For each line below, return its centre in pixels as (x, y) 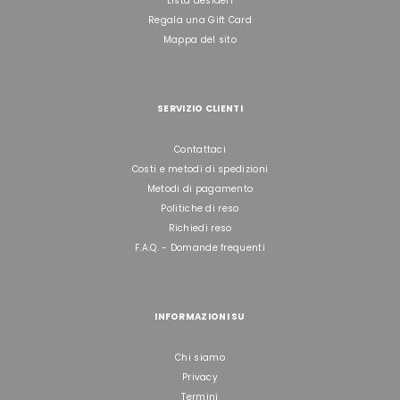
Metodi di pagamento (200, 189)
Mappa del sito (200, 40)
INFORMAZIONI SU (200, 317)
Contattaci (200, 150)
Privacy (200, 378)
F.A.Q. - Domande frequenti (200, 248)
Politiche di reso (200, 209)
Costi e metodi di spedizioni (200, 170)
